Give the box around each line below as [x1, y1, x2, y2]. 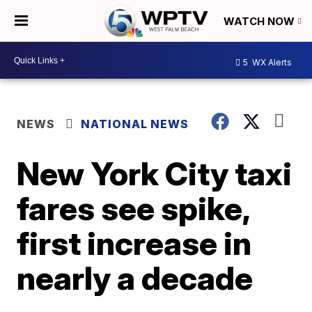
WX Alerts [250, 56, 292, 68]
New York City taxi [17, 154, 292, 193]
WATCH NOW [224, 15, 297, 29]
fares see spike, [17, 189, 250, 228]
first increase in [17, 224, 252, 263]
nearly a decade [17, 258, 253, 297]
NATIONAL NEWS [81, 117, 189, 131]
